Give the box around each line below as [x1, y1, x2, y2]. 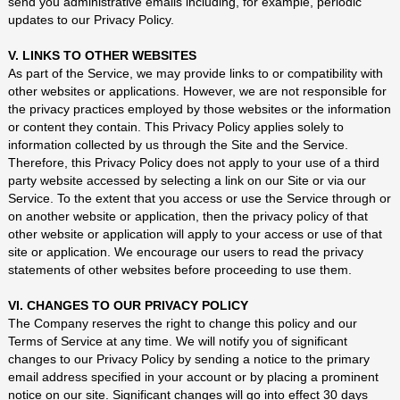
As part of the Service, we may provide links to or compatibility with [7, 66, 383, 80]
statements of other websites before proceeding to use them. [7, 262, 352, 277]
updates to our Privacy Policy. [7, 12, 174, 27]
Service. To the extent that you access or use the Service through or [7, 191, 391, 205]
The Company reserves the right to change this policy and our [7, 316, 357, 330]
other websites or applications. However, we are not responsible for [7, 84, 387, 98]
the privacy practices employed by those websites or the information [7, 102, 391, 116]
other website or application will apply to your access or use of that [7, 227, 382, 241]
